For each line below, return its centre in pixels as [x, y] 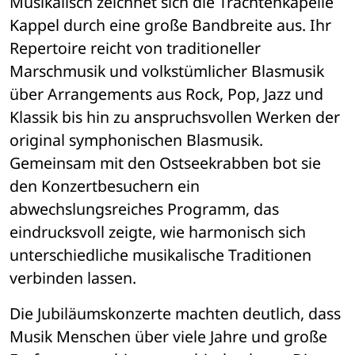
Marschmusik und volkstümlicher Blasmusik [167, 71]
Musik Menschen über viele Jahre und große [168, 337]
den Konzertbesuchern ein [105, 186]
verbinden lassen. [73, 278]
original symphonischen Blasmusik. [136, 140]
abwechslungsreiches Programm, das [144, 209]
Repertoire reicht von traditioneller [135, 48]
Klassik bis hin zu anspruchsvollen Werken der [175, 117]
